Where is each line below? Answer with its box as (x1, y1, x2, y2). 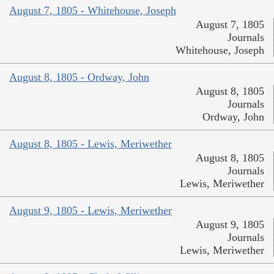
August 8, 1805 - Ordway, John (9, 71, 149, 84)
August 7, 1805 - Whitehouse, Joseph (9, 4, 176, 17)
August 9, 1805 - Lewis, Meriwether (9, 204, 172, 217)
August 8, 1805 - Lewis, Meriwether (9, 138, 172, 150)
